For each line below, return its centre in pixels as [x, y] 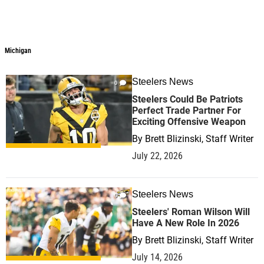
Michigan [18, 51]
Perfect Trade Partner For [187, 110]
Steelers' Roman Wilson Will [191, 212]
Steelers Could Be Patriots [187, 99]
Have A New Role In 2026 [186, 223]
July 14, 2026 [157, 257]
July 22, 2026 [157, 156]
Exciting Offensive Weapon [189, 122]
